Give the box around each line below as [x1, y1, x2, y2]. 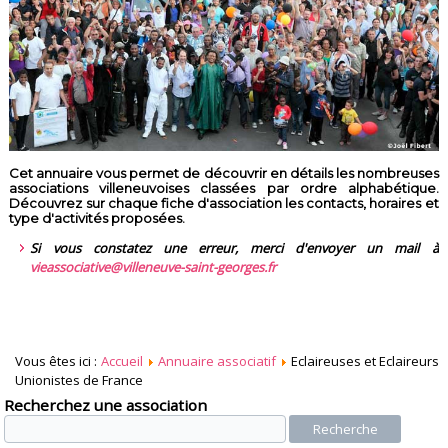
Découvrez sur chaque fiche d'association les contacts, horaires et [9, 195, 439, 212]
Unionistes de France [15, 371, 144, 390]
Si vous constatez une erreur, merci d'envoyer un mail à [30, 239, 439, 258]
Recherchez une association [4, 395, 208, 416]
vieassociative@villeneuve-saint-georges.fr [30, 258, 277, 277]
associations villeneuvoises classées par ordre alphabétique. [9, 180, 439, 197]
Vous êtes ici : [15, 352, 101, 371]
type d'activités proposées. [9, 210, 186, 227]
